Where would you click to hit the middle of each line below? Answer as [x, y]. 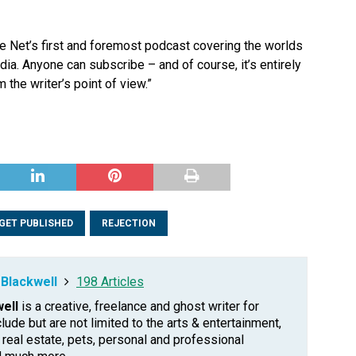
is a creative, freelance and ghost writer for [139, 307]
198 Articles [110, 282]
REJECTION [129, 224]
